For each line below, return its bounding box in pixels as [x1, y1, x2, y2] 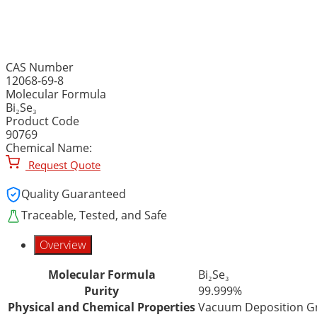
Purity [84, 282, 119, 299]
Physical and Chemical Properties [8, 299, 195, 315]
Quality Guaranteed [21, 186, 126, 202]
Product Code [6, 113, 79, 129]
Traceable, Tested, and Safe [21, 207, 167, 224]
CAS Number [6, 59, 74, 75]
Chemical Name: [6, 139, 92, 156]
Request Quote [25, 157, 100, 172]
